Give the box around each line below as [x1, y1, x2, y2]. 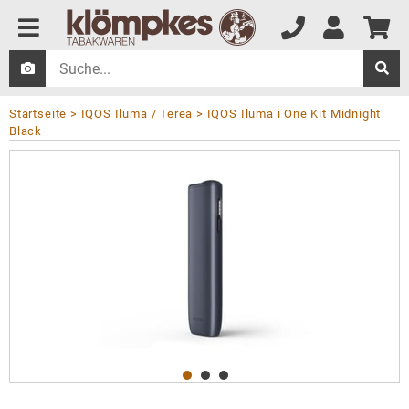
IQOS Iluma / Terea [80, 107, 194, 121]
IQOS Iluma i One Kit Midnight [206, 107, 382, 121]
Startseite [9, 107, 68, 121]
